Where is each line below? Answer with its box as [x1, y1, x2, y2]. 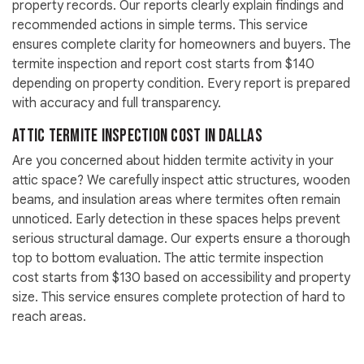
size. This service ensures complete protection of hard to [12, 289, 345, 306]
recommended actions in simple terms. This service [12, 17, 308, 34]
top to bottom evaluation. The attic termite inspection [12, 250, 323, 267]
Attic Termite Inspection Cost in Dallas [12, 125, 262, 148]
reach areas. [12, 309, 86, 326]
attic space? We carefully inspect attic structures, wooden [12, 172, 350, 189]
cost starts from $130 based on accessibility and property [12, 270, 350, 287]
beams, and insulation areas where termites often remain [12, 192, 340, 209]
